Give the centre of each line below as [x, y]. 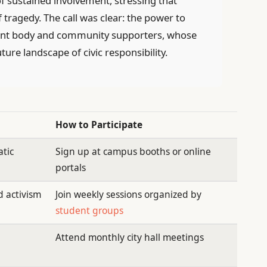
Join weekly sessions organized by [128, 195]
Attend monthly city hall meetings [129, 237]
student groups [89, 211]
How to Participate [99, 125]
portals [70, 168]
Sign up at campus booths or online [133, 152]
